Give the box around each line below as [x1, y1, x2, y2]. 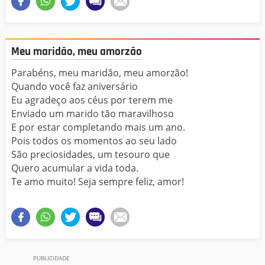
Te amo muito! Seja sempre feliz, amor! [11, 175, 184, 189]
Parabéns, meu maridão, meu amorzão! [11, 66, 188, 80]
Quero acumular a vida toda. [11, 161, 138, 175]
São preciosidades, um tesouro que [11, 148, 170, 161]
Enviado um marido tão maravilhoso [11, 107, 174, 121]
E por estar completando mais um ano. [11, 121, 185, 134]
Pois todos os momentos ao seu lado [11, 134, 177, 148]
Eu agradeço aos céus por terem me [11, 93, 173, 107]
